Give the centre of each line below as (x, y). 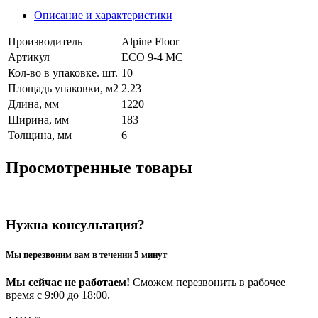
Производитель (45, 41)
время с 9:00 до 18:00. (58, 295)
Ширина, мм (38, 119)
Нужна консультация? (75, 225)
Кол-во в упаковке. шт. (63, 72)
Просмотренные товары (99, 167)
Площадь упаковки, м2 (63, 88)
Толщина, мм (40, 135)
